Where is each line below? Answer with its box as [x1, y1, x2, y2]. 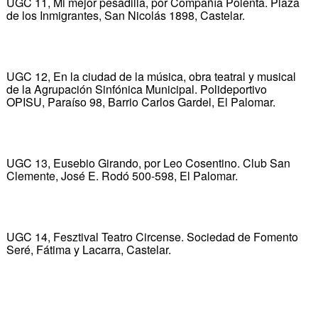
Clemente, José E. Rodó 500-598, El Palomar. [6, 167, 238, 184]
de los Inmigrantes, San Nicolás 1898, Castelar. [6, 6, 245, 23]
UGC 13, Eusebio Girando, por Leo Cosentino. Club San [6, 154, 290, 171]
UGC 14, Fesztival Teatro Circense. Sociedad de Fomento [6, 228, 298, 245]
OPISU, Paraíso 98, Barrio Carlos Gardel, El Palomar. [6, 93, 275, 110]
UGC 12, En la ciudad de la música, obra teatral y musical [6, 67, 296, 84]
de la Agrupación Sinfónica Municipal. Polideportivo [6, 80, 267, 97]
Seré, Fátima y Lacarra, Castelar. [6, 241, 171, 258]
